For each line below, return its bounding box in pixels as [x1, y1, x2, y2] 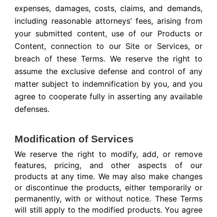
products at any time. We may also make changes [15, 171, 202, 182]
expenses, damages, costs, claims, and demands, [15, 3, 202, 14]
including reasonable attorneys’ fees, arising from [15, 16, 202, 26]
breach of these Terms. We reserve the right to [15, 54, 202, 64]
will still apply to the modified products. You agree [15, 205, 202, 215]
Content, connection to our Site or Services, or [15, 41, 202, 51]
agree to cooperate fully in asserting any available [15, 92, 202, 102]
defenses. [15, 104, 50, 114]
